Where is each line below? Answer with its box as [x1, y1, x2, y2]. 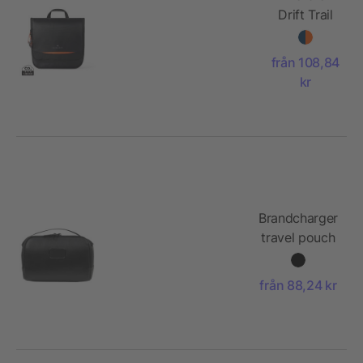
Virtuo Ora [267, 248, 329, 265]
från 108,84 [271, 53, 340, 70]
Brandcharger [258, 209, 338, 226]
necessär [279, 45, 332, 62]
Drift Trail [278, 6, 333, 23]
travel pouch [261, 228, 335, 246]
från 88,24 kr [259, 276, 337, 293]
